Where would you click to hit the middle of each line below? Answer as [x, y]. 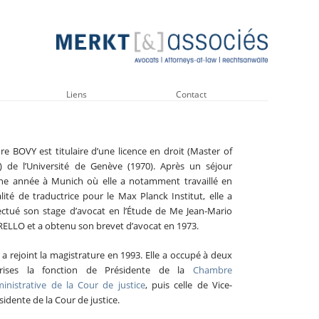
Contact [191, 94]
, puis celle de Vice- [188, 285]
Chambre [212, 270]
